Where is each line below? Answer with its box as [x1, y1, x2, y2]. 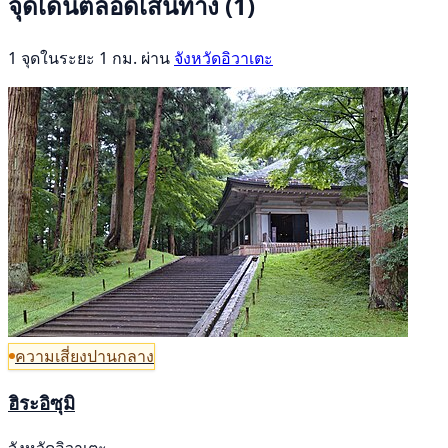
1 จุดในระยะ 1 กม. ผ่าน [8, 47, 174, 70]
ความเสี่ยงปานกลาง [15, 344, 154, 367]
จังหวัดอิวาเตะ [174, 47, 273, 70]
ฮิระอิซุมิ [8, 389, 75, 415]
